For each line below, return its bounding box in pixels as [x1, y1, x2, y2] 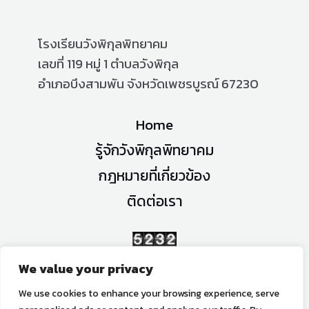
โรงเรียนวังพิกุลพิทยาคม [38, 33, 168, 53]
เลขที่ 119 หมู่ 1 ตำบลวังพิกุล [38, 53, 179, 73]
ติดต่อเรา [126, 190, 183, 212]
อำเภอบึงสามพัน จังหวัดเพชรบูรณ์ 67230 [38, 73, 259, 93]
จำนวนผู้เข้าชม [121, 257, 188, 274]
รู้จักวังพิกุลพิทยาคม [95, 139, 214, 161]
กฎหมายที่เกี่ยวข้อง [99, 164, 210, 186]
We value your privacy [19, 259, 154, 278]
